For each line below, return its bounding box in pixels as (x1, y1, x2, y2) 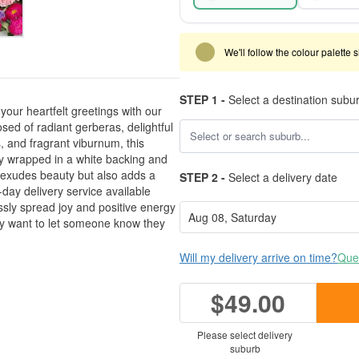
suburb (229, 341, 260, 355)
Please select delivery (197, 328, 292, 341)
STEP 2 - (179, 169, 225, 185)
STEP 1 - (179, 91, 225, 107)
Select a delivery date (225, 169, 337, 185)
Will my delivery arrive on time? (179, 249, 337, 265)
